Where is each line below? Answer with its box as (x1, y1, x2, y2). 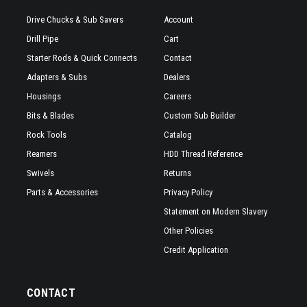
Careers (164, 91, 191, 101)
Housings (27, 91, 61, 101)
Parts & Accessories (27, 187, 98, 197)
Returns (164, 168, 191, 178)
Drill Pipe (27, 34, 58, 44)
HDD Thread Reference (164, 149, 243, 159)
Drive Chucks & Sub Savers (27, 14, 123, 25)
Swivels (27, 168, 54, 178)
